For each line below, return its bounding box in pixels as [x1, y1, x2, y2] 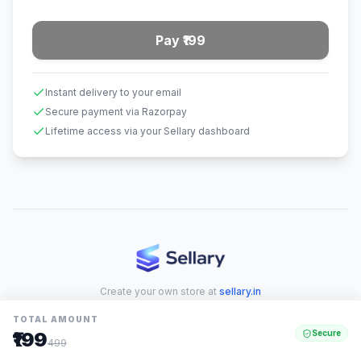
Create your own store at [100, 285, 219, 297]
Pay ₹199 [156, 32, 205, 48]
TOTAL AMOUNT [13, 314, 98, 324]
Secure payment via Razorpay [45, 106, 187, 118]
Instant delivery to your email [45, 86, 181, 98]
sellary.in [219, 285, 261, 297]
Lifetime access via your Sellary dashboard [45, 125, 250, 137]
